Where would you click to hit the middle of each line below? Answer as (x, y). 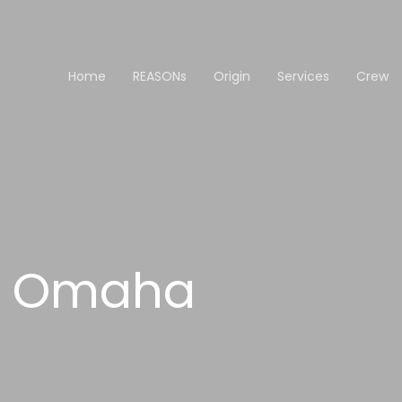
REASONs (160, 76)
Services (303, 76)
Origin (232, 76)
